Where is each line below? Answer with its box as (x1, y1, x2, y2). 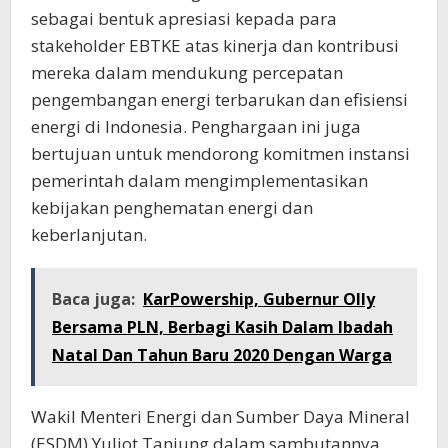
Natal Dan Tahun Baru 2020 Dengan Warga (52, 343, 392, 366)
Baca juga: (52, 287, 135, 310)
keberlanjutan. (31, 222, 147, 246)
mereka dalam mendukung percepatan (31, 60, 343, 84)
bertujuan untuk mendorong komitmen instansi (31, 141, 410, 165)
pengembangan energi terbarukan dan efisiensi (31, 87, 408, 111)
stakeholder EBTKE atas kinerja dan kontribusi (31, 33, 399, 57)
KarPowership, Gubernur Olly (143, 287, 375, 310)
